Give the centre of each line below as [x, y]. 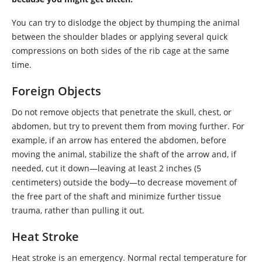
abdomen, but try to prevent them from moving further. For [128, 126]
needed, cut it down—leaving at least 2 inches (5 [106, 168]
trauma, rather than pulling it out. [78, 210]
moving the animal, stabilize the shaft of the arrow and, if [124, 154]
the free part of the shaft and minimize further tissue [116, 196]
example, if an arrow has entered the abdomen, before [119, 140]
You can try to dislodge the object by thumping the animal [126, 23]
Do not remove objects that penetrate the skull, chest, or [122, 112]
